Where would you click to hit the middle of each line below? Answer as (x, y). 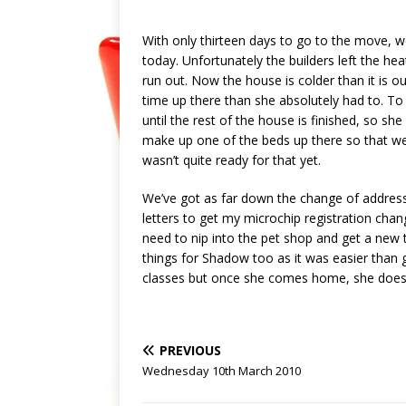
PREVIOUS (190, 350)
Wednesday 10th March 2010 (222, 370)
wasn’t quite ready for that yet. (232, 159)
